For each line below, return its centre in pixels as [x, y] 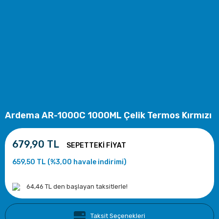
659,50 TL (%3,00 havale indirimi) [69, 162]
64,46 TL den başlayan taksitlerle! [77, 186]
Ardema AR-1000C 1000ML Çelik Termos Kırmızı [108, 115]
